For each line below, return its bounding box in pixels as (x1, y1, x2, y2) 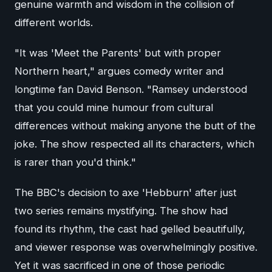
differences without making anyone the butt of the (15, 119, 256, 132)
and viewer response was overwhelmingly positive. (15, 240, 257, 253)
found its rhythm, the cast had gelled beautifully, (15, 222, 245, 235)
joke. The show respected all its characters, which (15, 137, 254, 150)
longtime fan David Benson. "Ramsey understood (15, 83, 247, 95)
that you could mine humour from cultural (15, 101, 213, 114)
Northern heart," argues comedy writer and (15, 64, 223, 77)
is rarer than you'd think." (15, 155, 136, 168)
